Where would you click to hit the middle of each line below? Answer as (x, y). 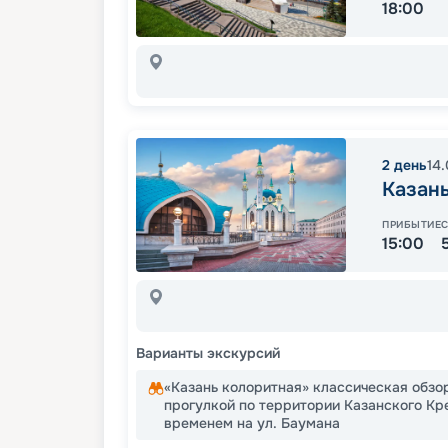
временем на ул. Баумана (252, 422)
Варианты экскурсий (208, 352)
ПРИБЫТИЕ (411, 224)
